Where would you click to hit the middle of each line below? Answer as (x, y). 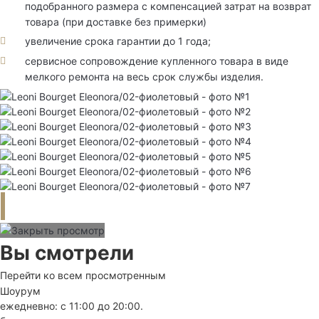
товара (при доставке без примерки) (116, 21)
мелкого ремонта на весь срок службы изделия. (144, 76)
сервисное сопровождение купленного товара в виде (157, 61)
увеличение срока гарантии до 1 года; (118, 41)
